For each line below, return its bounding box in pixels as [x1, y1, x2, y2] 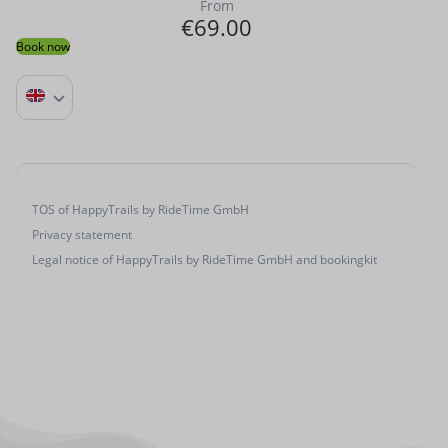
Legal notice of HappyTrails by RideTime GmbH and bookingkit [31, 251, 377, 269]
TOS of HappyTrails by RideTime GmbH [31, 201, 249, 219]
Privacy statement [31, 226, 132, 244]
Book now [15, 38, 70, 56]
